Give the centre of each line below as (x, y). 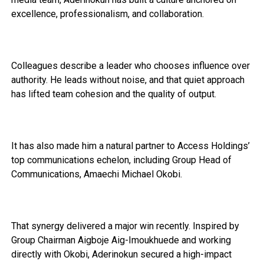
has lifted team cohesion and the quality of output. (113, 94)
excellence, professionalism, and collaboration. (107, 14)
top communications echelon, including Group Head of (121, 160)
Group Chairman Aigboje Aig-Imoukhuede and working (121, 240)
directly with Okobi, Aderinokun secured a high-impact (121, 254)
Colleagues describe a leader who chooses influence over (130, 65)
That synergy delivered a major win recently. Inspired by (125, 226)
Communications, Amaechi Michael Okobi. (96, 174)
